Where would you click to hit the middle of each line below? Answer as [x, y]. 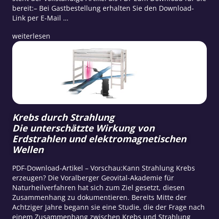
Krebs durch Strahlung [63, 117]
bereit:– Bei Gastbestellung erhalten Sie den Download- [103, 8]
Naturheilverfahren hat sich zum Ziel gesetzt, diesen [98, 188]
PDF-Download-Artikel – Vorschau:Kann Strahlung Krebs [103, 168]
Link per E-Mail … [40, 18]
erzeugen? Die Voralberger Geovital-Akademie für [93, 178]
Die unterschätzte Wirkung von [83, 128]
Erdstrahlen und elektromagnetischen [99, 139]
